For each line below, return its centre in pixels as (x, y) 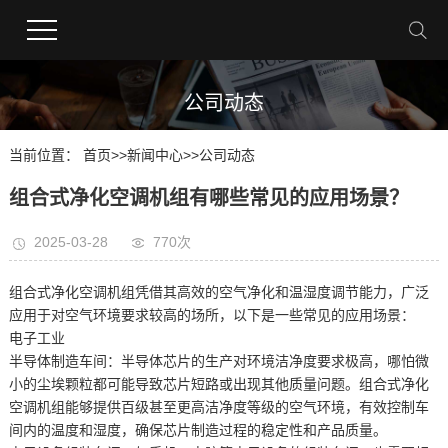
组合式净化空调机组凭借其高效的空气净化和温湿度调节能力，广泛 (218, 292)
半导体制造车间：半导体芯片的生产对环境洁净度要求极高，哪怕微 (218, 361)
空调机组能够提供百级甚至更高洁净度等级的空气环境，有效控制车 (218, 407)
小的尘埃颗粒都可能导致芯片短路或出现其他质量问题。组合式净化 (218, 384)
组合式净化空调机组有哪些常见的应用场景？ (208, 198)
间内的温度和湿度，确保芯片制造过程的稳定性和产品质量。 (197, 430)
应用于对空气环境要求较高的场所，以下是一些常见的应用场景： (211, 315)
